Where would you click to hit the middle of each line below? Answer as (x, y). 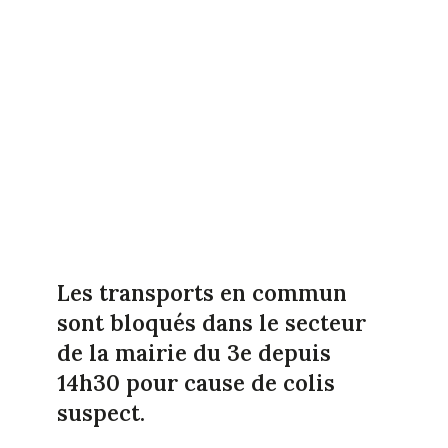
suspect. (100, 412)
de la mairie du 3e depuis (193, 352)
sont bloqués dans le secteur (211, 322)
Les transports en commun (201, 292)
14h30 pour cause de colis (195, 382)
